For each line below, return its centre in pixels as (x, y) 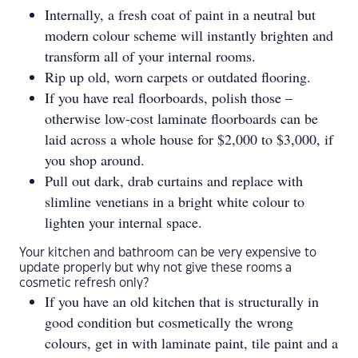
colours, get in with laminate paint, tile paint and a (191, 343)
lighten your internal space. (123, 222)
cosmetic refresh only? (86, 283)
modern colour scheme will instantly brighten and (189, 35)
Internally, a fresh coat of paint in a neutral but (180, 14)
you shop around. (97, 160)
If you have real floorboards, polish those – (169, 97)
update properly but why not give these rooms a (155, 268)
